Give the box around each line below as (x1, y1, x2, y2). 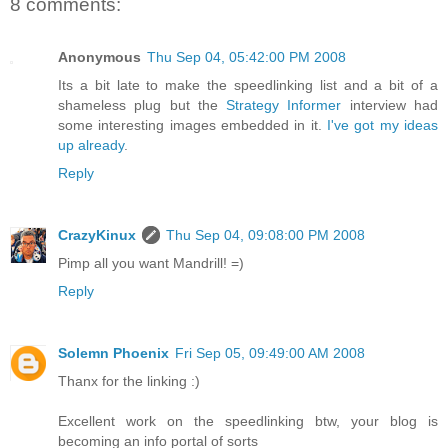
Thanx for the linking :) (58, 372, 200, 389)
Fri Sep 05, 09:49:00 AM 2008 (175, 344, 365, 361)
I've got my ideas (327, 116, 438, 133)
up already (58, 136, 124, 153)
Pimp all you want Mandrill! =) (58, 254, 244, 271)
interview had (341, 96, 439, 113)
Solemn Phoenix (58, 344, 169, 361)
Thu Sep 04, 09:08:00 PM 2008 (166, 226, 365, 243)
